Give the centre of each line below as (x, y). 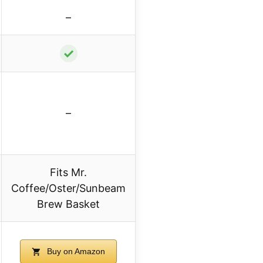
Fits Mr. (68, 173)
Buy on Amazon (75, 252)
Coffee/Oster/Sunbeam (68, 188)
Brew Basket (68, 204)
